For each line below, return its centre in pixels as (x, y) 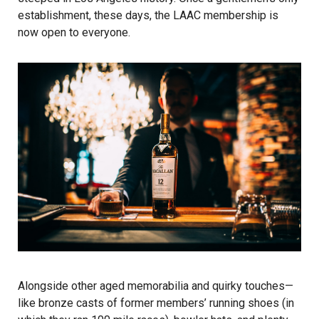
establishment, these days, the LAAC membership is (148, 16)
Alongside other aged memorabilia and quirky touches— (156, 286)
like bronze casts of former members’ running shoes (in (156, 303)
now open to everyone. (74, 33)
